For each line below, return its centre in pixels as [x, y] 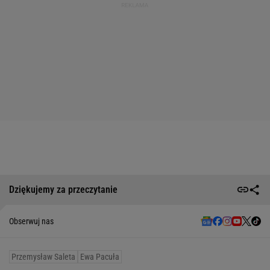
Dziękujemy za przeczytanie [63, 190]
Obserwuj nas [31, 221]
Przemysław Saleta [43, 256]
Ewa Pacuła [100, 256]
